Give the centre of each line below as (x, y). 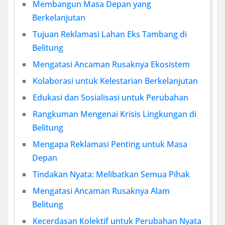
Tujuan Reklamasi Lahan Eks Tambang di (110, 34)
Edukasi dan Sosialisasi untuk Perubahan (110, 98)
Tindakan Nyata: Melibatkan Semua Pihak (111, 175)
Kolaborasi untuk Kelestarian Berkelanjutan (115, 81)
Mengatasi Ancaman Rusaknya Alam (101, 191)
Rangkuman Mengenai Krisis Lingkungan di (115, 114)
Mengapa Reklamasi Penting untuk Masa (110, 144)
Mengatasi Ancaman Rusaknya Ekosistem (111, 65)
